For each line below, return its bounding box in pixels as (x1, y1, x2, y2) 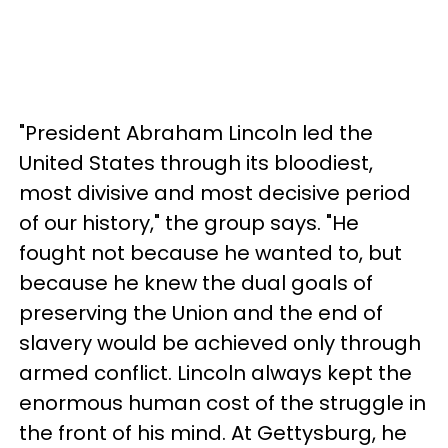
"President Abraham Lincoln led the (19, 118, 373, 147)
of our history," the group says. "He (19, 208, 359, 237)
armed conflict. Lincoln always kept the (19, 358, 412, 387)
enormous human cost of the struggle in (19, 388, 426, 417)
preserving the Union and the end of (19, 298, 383, 327)
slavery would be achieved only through (19, 328, 421, 357)
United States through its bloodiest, (19, 148, 373, 177)
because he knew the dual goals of (19, 268, 373, 297)
